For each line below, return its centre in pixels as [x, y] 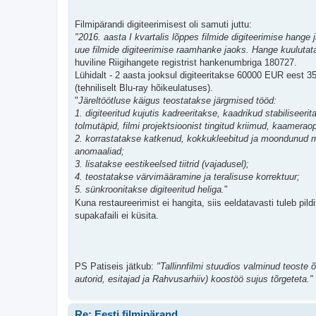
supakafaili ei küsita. [117, 216]
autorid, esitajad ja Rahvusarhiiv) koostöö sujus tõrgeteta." [194, 279]
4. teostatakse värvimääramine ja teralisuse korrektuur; [187, 177]
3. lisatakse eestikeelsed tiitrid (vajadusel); [162, 164]
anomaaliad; [99, 152]
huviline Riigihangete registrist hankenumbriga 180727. [186, 63]
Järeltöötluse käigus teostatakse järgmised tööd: [177, 101]
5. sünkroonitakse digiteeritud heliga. [150, 190]
